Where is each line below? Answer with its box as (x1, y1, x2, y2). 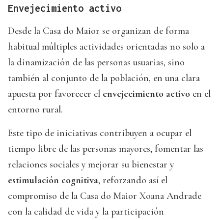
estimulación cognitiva (8, 174, 98, 187)
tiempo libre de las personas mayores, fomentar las (8, 143, 203, 155)
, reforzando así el (98, 174, 167, 187)
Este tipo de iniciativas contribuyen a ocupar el (8, 127, 192, 139)
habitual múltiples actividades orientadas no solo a (8, 41, 205, 53)
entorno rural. (8, 104, 63, 116)
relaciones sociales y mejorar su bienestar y (8, 159, 174, 171)
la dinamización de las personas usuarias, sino (8, 56, 185, 69)
